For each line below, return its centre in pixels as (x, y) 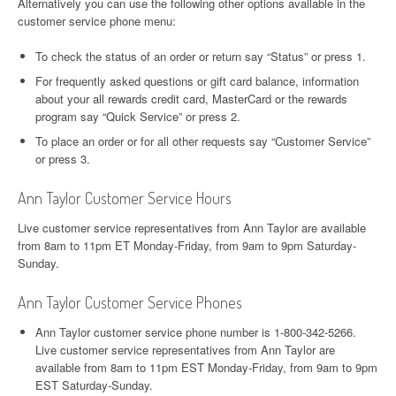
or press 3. (63, 159)
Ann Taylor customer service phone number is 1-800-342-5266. (196, 332)
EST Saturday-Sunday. (94, 385)
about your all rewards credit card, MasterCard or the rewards (191, 99)
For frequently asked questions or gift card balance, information (197, 81)
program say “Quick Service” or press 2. (138, 116)
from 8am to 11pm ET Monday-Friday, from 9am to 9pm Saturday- (187, 245)
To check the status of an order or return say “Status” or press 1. (201, 56)
